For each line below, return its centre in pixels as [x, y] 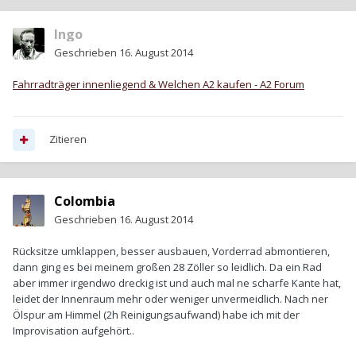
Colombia [85, 201]
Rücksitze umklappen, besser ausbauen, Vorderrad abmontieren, [171, 252]
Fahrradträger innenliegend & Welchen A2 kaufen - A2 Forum [159, 85]
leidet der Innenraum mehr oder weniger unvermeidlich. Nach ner [170, 299]
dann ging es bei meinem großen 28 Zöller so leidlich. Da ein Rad [167, 267]
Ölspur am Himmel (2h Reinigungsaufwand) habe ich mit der [156, 315]
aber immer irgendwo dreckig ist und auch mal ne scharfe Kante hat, [177, 283]
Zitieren [68, 139]
